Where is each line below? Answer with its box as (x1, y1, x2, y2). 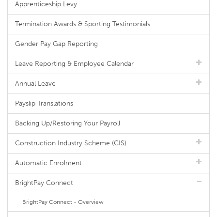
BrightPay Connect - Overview (22, 199, 104, 205)
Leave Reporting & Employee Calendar (15, 60, 134, 68)
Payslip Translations (15, 99, 73, 108)
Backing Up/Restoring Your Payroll (15, 119, 120, 127)
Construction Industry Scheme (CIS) (15, 139, 126, 147)
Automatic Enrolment (15, 159, 82, 167)
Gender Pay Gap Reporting (15, 40, 98, 48)
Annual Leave (15, 79, 56, 88)
